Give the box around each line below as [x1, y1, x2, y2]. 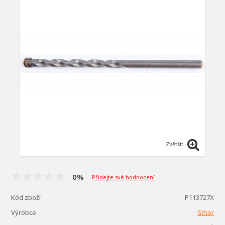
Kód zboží [11, 193, 41, 202]
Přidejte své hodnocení [92, 173, 155, 181]
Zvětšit [166, 140, 183, 148]
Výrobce [11, 208, 36, 217]
